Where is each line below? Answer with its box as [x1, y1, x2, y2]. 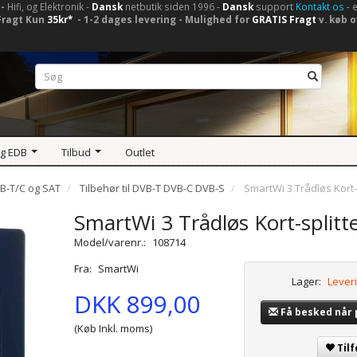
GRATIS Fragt [252, 13, 316, 25]
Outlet [125, 144, 155, 159]
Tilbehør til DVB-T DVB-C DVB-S [80, 181, 225, 196]
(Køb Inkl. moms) [73, 321, 152, 336]
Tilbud [61, 144, 91, 159]
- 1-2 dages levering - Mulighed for [75, 13, 252, 25]
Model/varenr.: [73, 235, 148, 250]
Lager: [292, 274, 322, 289]
